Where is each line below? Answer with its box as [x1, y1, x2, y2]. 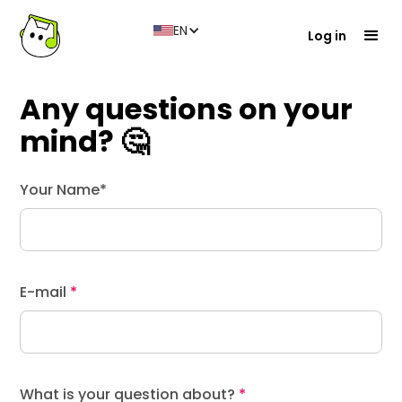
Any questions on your [20, 89, 354, 129]
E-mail [20, 282, 67, 302]
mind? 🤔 [20, 121, 150, 162]
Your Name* [20, 179, 108, 200]
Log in [307, 27, 346, 45]
